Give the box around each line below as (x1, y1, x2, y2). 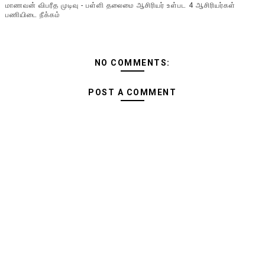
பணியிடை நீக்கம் (5, 11, 60, 20)
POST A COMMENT (88, 87, 177, 97)
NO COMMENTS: (94, 57, 170, 67)
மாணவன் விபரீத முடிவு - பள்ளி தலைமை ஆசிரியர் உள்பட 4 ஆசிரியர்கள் (5, 1, 235, 10)
